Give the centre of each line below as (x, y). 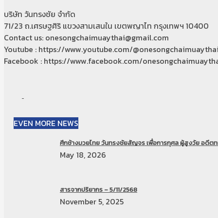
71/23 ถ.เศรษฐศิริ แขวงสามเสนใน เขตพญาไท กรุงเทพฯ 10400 (106, 26)
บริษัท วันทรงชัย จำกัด (40, 14)
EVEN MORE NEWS (46, 123)
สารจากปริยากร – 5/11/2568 (99, 190)
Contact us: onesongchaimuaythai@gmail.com (86, 37)
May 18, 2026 (83, 155)
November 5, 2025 (92, 201)
